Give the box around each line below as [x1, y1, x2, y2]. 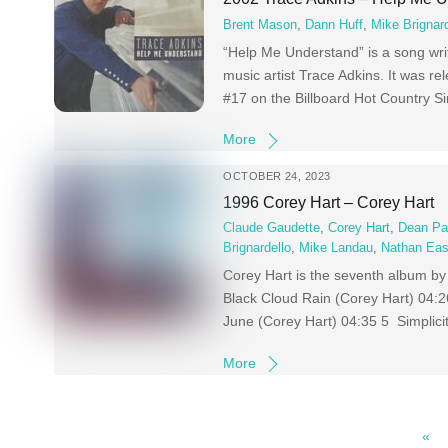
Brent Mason [223, 17, 298, 32]
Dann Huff [305, 17, 364, 32]
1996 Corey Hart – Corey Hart [223, 192, 435, 211]
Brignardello [223, 241, 292, 256]
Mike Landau [299, 241, 374, 256]
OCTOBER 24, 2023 [223, 170, 331, 183]
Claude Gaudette [223, 221, 321, 236]
